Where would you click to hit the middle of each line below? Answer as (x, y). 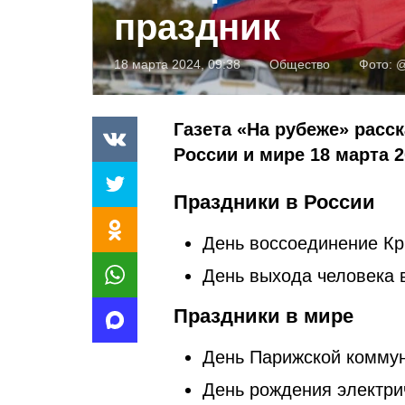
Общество (300, 64)
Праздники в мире (264, 316)
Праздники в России (274, 202)
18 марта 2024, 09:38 (177, 64)
